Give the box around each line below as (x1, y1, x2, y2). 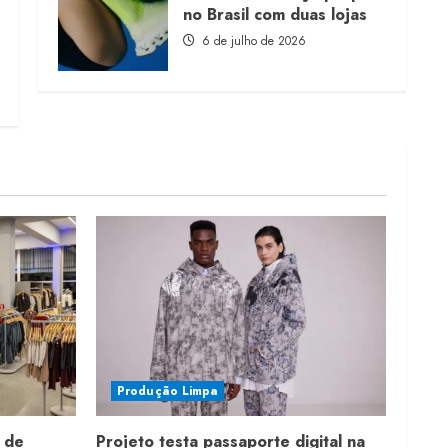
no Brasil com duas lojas (183, 2, 367, 26)
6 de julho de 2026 (198, 31, 306, 50)
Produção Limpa (117, 381, 219, 400)
